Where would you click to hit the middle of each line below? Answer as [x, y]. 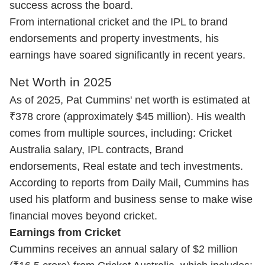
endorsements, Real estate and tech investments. [126, 166]
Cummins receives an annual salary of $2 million [124, 249]
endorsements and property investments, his [114, 38]
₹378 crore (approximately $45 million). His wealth [127, 117]
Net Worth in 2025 [61, 82]
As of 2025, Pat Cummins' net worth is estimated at [130, 100]
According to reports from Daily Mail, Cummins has [129, 183]
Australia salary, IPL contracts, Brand [96, 150]
